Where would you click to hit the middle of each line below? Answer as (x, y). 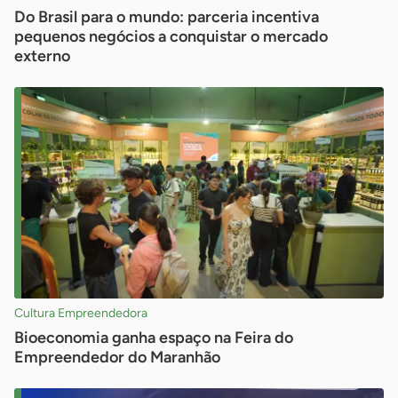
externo (42, 56)
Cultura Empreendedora (81, 313)
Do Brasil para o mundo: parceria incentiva (167, 17)
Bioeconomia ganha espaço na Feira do (154, 338)
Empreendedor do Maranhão (117, 357)
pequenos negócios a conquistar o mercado (171, 36)
